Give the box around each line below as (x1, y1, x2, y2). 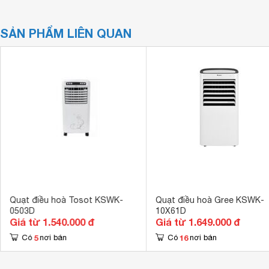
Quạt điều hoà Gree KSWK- (155, 195, 264, 205)
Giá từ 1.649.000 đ (155, 216, 240, 228)
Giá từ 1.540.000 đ (9, 216, 94, 228)
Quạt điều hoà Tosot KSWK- (9, 195, 123, 205)
